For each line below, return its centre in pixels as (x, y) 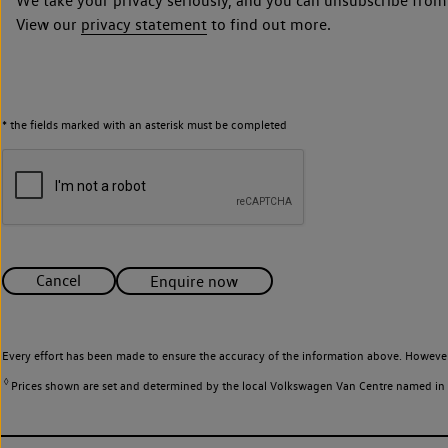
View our (48, 24)
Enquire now (194, 281)
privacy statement (144, 24)
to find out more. (269, 24)
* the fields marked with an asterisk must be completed (144, 124)
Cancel (59, 281)
